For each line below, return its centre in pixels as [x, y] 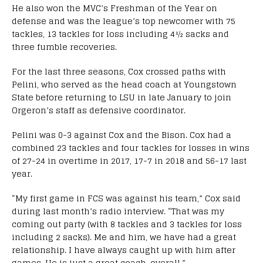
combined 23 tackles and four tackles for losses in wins [131, 147]
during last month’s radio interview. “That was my [118, 211]
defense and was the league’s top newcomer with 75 [124, 21]
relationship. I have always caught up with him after [124, 249]
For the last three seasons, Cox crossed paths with [119, 71]
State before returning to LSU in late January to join [122, 97]
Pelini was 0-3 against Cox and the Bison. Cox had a [122, 134]
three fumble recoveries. [64, 46]
